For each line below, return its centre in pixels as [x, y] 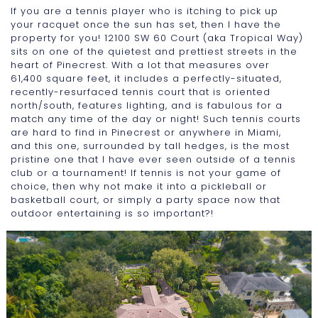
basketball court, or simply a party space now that [146, 200]
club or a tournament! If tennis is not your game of [146, 173]
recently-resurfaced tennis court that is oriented [141, 92]
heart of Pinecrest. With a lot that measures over [140, 65]
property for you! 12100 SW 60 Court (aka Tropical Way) [157, 38]
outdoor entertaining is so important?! [112, 213]
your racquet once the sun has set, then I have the [146, 24]
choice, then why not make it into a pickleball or [139, 186]
